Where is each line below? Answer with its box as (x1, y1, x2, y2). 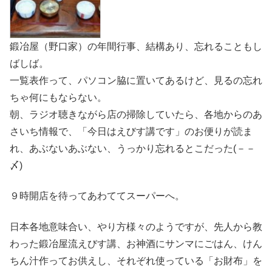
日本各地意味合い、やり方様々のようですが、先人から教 (10, 221, 262, 232)
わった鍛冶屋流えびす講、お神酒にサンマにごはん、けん (10, 238, 262, 249)
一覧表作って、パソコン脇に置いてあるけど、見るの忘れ (10, 75, 262, 86)
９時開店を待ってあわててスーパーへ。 (10, 191, 185, 202)
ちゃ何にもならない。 (10, 92, 107, 103)
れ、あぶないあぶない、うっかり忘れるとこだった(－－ (10, 143, 256, 154)
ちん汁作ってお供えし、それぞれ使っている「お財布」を (10, 255, 262, 266)
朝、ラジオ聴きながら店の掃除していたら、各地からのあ (10, 109, 262, 120)
